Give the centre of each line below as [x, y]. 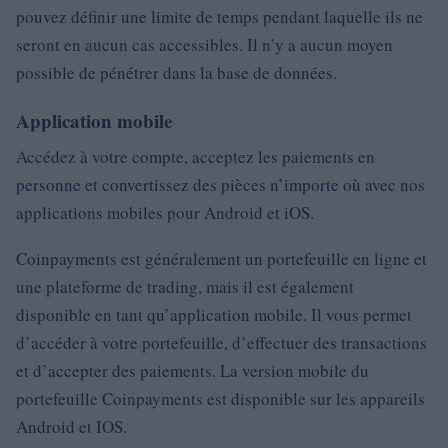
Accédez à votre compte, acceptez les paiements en [195, 156]
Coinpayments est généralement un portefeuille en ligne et [221, 258]
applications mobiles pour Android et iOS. [165, 212]
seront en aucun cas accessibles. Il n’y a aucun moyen [204, 44]
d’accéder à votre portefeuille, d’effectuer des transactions [221, 342]
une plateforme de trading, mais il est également [185, 286]
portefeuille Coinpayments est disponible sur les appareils [220, 398]
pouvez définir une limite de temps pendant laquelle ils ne [219, 16]
